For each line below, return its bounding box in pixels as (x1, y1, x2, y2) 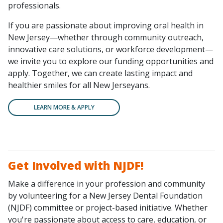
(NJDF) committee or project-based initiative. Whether (8, 202, 208, 214)
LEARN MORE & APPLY (33, 103, 95, 112)
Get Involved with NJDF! (8, 158, 143, 173)
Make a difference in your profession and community (8, 178, 205, 190)
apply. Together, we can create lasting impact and (8, 68, 193, 79)
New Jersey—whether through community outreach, (8, 32, 204, 43)
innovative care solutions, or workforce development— (8, 44, 213, 55)
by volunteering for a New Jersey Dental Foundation (8, 190, 203, 202)
